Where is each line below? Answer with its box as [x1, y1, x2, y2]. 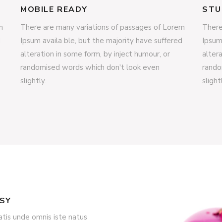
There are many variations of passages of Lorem [20, 22, 185, 32]
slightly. [20, 76, 46, 86]
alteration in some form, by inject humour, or [20, 49, 170, 59]
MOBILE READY [20, 4, 88, 15]
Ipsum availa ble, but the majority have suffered [20, 36, 182, 46]
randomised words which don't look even [20, 62, 160, 72]
